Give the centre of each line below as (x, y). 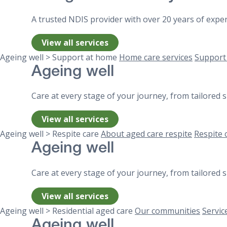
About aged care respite (146, 134)
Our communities (167, 211)
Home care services (156, 57)
